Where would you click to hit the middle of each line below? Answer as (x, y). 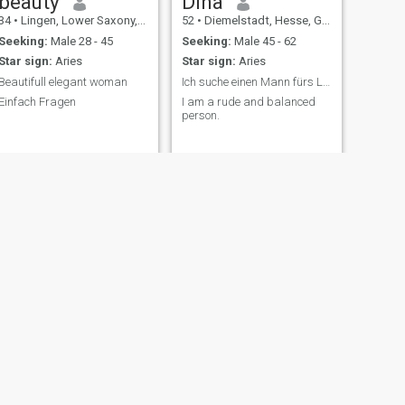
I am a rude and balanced (248, 102)
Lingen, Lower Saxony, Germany (77, 21)
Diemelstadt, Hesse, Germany (261, 21)
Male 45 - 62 (264, 41)
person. (200, 116)
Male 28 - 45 (80, 41)
